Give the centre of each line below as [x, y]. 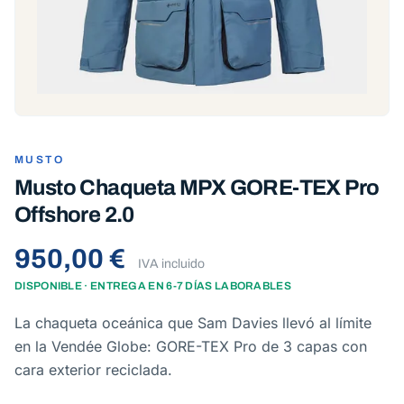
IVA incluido [171, 264]
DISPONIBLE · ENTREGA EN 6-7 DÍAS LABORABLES [153, 286]
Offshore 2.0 [74, 215]
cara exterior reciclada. [93, 370]
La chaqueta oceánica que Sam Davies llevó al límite [193, 323]
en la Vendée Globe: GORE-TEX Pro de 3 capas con [191, 346]
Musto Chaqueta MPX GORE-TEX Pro [197, 188]
